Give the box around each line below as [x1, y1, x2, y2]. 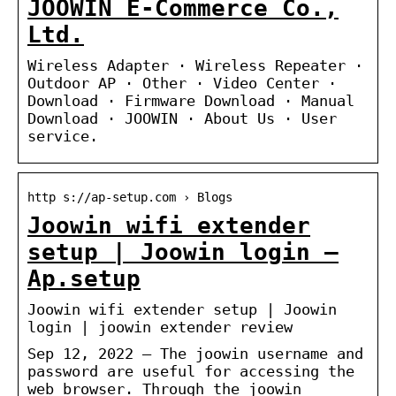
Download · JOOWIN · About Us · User [27, 109, 337, 127]
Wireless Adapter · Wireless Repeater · [27, 56, 363, 74]
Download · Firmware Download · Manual [27, 91, 354, 110]
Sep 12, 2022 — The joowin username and [27, 344, 363, 362]
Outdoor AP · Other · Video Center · [27, 73, 337, 92]
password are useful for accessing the [27, 362, 354, 380]
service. [27, 126, 98, 145]
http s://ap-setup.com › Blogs [27, 189, 232, 204]
